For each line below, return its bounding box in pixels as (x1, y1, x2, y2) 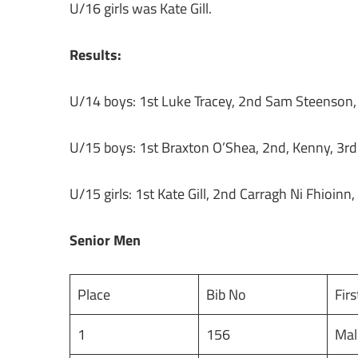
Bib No (206, 284, 249, 306)
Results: (70, 44, 121, 66)
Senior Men (70, 229, 141, 252)
